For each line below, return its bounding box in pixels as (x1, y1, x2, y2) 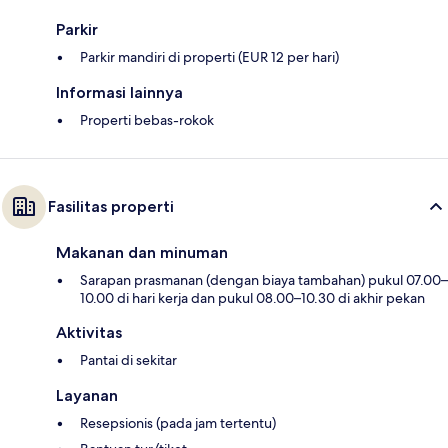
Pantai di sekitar (80, 351, 177, 370)
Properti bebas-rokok (80, 111, 214, 130)
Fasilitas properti (48, 197, 174, 217)
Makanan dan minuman (56, 243, 228, 263)
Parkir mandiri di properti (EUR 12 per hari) (80, 48, 339, 67)
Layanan (56, 386, 118, 406)
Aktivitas (56, 323, 122, 343)
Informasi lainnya (56, 83, 183, 103)
